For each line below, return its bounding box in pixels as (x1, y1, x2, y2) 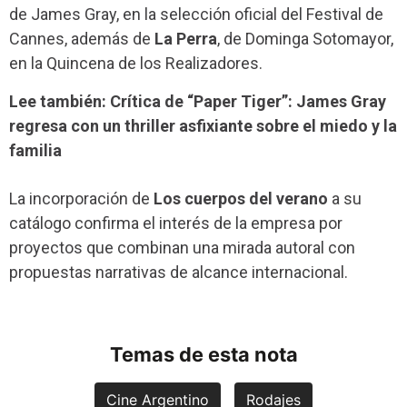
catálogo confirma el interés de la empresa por (9, 213, 342, 233)
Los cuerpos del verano (154, 189, 328, 209)
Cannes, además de (9, 28, 154, 48)
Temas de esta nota (109, 342, 298, 366)
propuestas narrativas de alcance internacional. (9, 263, 348, 283)
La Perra (154, 28, 217, 48)
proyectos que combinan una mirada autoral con (9, 238, 355, 258)
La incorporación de (9, 189, 154, 209)
